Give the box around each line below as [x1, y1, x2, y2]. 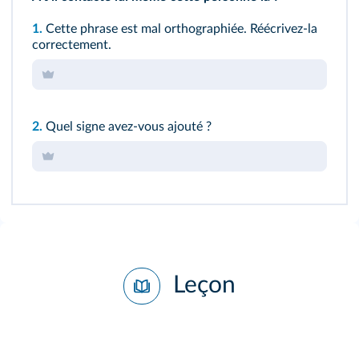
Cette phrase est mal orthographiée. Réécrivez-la [42, 22, 317, 35]
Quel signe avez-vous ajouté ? [42, 120, 212, 133]
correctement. [32, 38, 111, 51]
